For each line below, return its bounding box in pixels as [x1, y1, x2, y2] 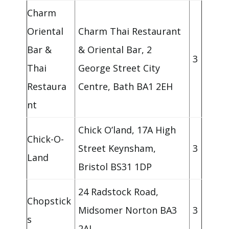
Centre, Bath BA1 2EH [78, 80, 173, 93]
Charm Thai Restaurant [78, 25, 181, 38]
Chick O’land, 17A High [78, 124, 176, 136]
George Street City [78, 62, 161, 75]
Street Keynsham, [78, 142, 156, 155]
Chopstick [27, 195, 72, 208]
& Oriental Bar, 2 [78, 43, 152, 56]
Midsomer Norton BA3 [78, 204, 177, 217]
